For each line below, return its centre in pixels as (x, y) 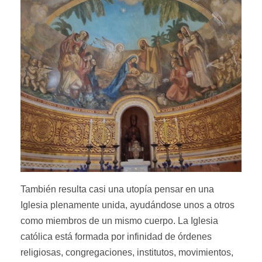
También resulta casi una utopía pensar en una (117, 189)
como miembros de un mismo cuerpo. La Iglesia (119, 221)
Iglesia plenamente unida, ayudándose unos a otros (127, 205)
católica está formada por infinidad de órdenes (116, 237)
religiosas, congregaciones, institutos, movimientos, (127, 253)
